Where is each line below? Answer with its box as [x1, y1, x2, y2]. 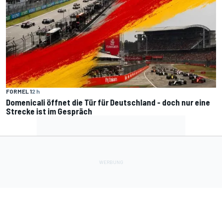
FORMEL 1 [6, 88, 32, 95]
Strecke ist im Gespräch [6, 106, 92, 116]
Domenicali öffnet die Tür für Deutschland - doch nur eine [6, 97, 210, 108]
